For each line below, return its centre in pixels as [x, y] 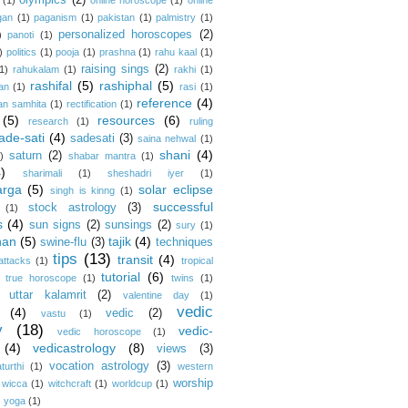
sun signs [55, 225]
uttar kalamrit [47, 295]
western [195, 366]
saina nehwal [167, 138]
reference [164, 103]
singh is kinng [82, 190]
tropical [197, 260]
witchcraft [69, 383]
